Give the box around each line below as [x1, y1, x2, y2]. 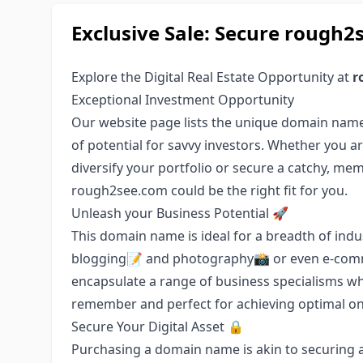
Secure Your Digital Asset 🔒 [71, 318, 244, 335]
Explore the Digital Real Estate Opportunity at [71, 68, 352, 86]
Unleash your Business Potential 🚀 [71, 204, 288, 222]
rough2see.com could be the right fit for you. [71, 181, 348, 199]
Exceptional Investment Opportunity [71, 91, 294, 109]
